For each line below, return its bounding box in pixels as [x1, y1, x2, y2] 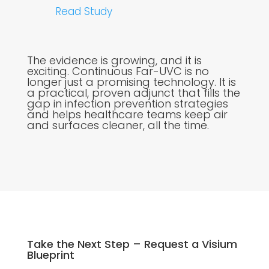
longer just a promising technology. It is [26, 74, 236, 90]
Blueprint [26, 247, 74, 263]
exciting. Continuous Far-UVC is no [26, 64, 209, 79]
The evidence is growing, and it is [26, 53, 202, 68]
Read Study [55, 4, 112, 19]
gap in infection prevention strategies [26, 96, 228, 112]
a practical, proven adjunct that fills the [26, 85, 240, 101]
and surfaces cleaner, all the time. [26, 118, 209, 133]
